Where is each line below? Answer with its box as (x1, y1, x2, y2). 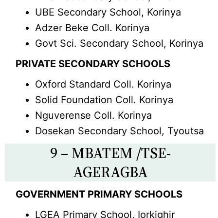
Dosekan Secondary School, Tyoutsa (35, 125, 204, 137)
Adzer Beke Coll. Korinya (35, 22, 150, 34)
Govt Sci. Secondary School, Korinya (35, 37, 204, 49)
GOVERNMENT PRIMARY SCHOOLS (16, 188, 183, 200)
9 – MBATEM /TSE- (50, 143, 171, 163)
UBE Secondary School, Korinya (35, 6, 182, 18)
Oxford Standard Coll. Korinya (35, 78, 172, 90)
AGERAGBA (73, 162, 148, 182)
